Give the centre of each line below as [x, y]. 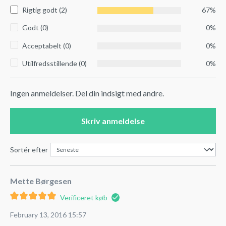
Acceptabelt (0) [47, 45]
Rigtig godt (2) [45, 10]
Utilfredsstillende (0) [54, 63]
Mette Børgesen [41, 181]
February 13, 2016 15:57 [48, 214]
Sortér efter [29, 149]
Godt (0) [35, 28]
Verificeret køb [83, 197]
